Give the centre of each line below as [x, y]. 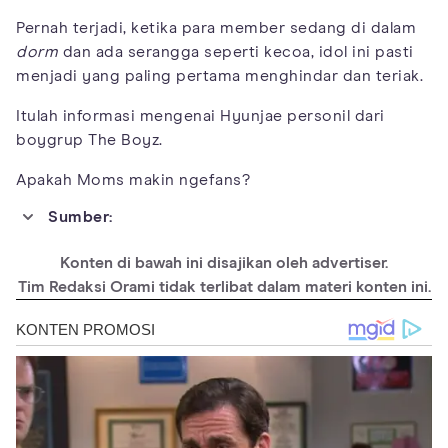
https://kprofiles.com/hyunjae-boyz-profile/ [227, 278]
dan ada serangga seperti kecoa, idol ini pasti [238, 51]
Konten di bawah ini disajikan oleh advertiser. [224, 262]
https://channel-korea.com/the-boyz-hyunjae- [233, 310]
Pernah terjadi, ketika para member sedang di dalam [216, 27]
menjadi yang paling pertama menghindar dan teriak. [219, 75]
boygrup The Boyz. [89, 139]
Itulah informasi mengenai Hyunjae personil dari [200, 115]
